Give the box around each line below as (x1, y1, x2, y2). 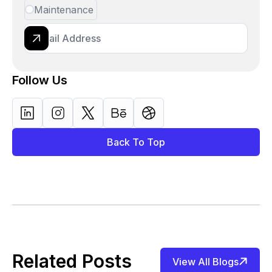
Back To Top (106, 135, 166, 148)
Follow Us (12, 72, 68, 87)
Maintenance (34, 3, 94, 16)
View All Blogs (172, 255, 239, 268)
